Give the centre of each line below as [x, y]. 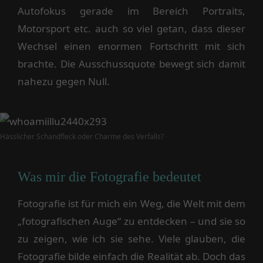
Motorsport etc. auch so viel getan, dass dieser [131, 28]
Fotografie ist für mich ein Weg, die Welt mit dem [131, 204]
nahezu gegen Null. [64, 81]
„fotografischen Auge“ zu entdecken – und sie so [131, 221]
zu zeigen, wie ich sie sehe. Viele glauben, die [131, 239]
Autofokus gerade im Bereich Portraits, [131, 11]
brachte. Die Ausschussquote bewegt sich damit [131, 63]
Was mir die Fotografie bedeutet [111, 177]
